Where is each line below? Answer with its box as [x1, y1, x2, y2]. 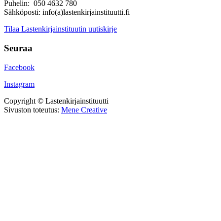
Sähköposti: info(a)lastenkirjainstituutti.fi [4, 8, 130, 17]
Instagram [4, 79, 35, 88]
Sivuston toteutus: [4, 105, 61, 114]
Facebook [4, 63, 35, 72]
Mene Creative [61, 105, 107, 114]
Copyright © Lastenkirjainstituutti [4, 96, 109, 105]
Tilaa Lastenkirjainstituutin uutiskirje [4, 25, 117, 34]
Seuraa [4, 42, 33, 53]
